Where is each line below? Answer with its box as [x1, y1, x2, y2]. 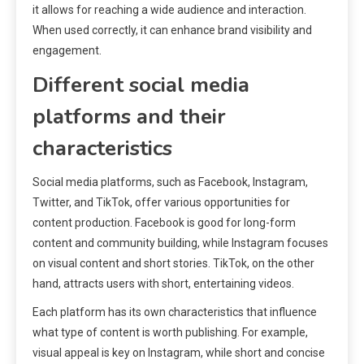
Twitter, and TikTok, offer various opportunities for [32, 196, 290, 210]
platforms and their [32, 102, 226, 132]
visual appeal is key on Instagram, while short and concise [32, 346, 325, 360]
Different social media [32, 71, 249, 100]
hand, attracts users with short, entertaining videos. [32, 277, 294, 291]
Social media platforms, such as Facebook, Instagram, [32, 175, 308, 189]
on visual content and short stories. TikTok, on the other [32, 257, 314, 271]
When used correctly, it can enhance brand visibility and [32, 24, 312, 37]
